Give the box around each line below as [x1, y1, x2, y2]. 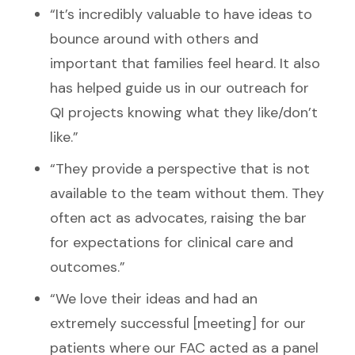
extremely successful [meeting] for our [50, 313, 306, 333]
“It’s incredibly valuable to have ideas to [50, 4, 312, 24]
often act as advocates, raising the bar [50, 208, 307, 227]
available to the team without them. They [50, 183, 324, 203]
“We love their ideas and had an [50, 288, 258, 308]
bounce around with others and [50, 29, 258, 48]
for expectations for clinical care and [50, 232, 293, 252]
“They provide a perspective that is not [50, 158, 310, 178]
